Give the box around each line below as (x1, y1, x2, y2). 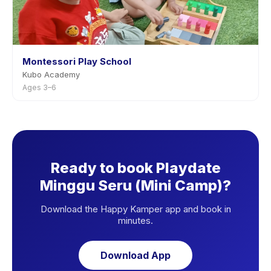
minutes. (118, 215, 153, 226)
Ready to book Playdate (50, 159, 221, 177)
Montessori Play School (22, 56, 131, 67)
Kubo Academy (22, 70, 80, 79)
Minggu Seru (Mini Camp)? (40, 177, 231, 194)
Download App (100, 249, 171, 261)
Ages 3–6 (22, 83, 56, 92)
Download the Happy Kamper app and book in (40, 203, 231, 215)
